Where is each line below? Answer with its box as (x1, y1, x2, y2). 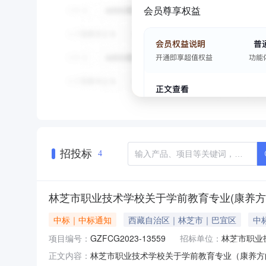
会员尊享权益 (144, 4, 201, 17)
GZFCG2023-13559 (90, 232, 166, 244)
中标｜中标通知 (53, 213, 112, 226)
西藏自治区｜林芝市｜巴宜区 (128, 213, 236, 226)
